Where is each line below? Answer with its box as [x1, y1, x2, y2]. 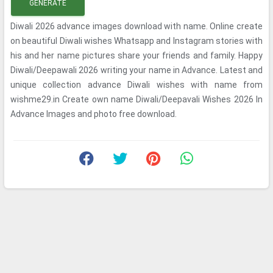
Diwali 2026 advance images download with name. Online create [10, 21, 263, 31]
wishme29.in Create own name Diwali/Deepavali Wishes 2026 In [10, 94, 263, 104]
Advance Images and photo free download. [10, 109, 177, 119]
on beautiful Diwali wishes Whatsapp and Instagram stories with [10, 36, 263, 46]
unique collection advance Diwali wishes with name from [10, 80, 263, 90]
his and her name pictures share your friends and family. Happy [10, 51, 263, 60]
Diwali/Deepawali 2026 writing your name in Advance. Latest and [10, 65, 263, 75]
